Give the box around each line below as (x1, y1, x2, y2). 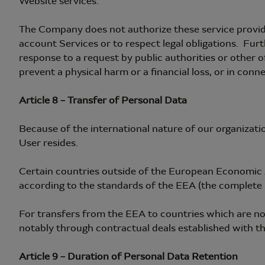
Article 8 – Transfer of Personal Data (19, 94, 187, 106)
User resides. (19, 137, 80, 149)
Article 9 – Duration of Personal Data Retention (19, 250, 238, 263)
